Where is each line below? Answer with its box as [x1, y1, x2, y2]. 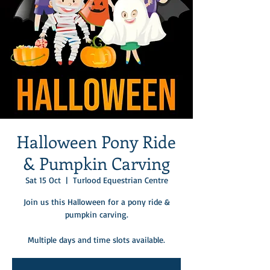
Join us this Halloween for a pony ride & [23, 196, 170, 207]
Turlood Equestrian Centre [72, 174, 168, 185]
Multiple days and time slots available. [28, 234, 165, 245]
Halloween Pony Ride [17, 130, 176, 152]
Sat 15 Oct [25, 174, 61, 185]
